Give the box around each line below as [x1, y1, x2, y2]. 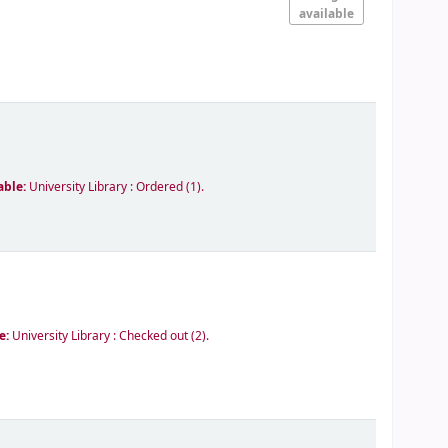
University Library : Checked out [12, 326, 189, 345]
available [299, 4, 355, 23]
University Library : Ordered [29, 177, 184, 196]
